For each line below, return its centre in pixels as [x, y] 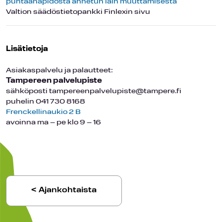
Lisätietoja [27, 49]
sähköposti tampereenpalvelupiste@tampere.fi [94, 91]
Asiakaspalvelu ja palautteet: [59, 70]
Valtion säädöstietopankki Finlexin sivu [78, 12]
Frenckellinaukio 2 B [43, 112]
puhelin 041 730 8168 [46, 102]
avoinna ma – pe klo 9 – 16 [54, 122]
